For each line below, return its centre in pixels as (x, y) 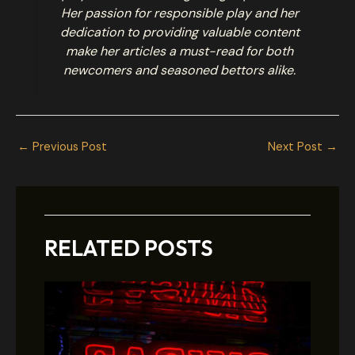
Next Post (297, 147)
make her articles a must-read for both (179, 51)
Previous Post (68, 147)
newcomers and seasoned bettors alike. (179, 70)
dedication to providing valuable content (179, 32)
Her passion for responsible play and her (179, 13)
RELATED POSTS (129, 248)
